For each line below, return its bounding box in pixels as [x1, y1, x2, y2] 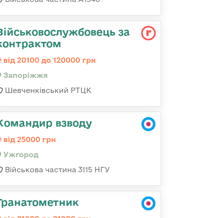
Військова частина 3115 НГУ [3, 165, 110, 174]
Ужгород [1, 150, 38, 159]
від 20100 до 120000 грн [1, 56, 96, 64]
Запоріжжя [1, 71, 48, 79]
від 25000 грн [1, 135, 56, 144]
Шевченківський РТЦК [3, 86, 91, 94]
